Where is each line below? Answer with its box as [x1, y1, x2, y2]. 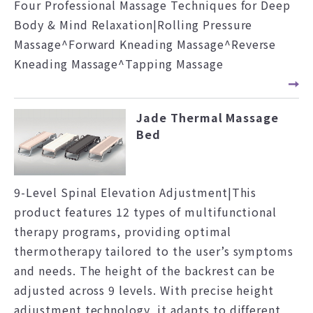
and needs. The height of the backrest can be [14, 262, 276, 279]
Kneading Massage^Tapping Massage [14, 54, 224, 72]
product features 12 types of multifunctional [14, 203, 277, 221]
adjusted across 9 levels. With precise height [14, 282, 275, 299]
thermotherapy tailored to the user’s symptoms [14, 242, 294, 260]
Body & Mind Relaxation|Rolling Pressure [14, 15, 253, 33]
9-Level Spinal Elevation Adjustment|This [14, 184, 257, 201]
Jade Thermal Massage [136, 108, 279, 126]
